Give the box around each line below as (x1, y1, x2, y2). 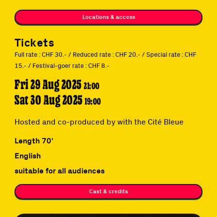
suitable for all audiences (15, 166, 105, 175)
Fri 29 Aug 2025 (15, 77, 84, 92)
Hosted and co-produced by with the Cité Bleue (15, 117, 184, 126)
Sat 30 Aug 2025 (15, 92, 85, 108)
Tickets (15, 35, 55, 48)
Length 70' (15, 136, 53, 145)
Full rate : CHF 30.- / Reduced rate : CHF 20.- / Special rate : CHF (15, 50, 196, 58)
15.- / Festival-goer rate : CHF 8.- (15, 62, 109, 69)
